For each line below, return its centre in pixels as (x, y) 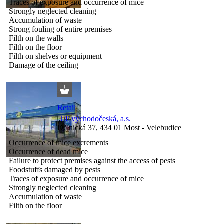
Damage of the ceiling (44, 65)
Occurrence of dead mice (48, 151)
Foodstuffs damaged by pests (55, 169)
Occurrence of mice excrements (59, 142)
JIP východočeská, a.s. (95, 118)
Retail (67, 107)
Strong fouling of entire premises (60, 29)
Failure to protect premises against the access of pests (92, 160)
